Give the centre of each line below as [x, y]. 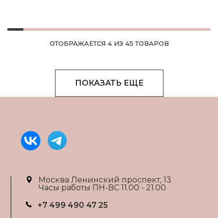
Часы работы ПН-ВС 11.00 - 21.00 [102, 187]
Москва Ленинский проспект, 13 [105, 180]
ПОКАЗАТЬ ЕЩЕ [109, 83]
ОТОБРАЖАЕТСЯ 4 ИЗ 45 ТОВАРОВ [109, 43]
